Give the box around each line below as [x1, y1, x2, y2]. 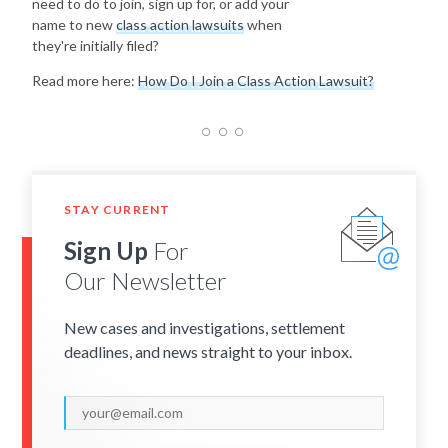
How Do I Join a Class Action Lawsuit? [138, 72, 374, 90]
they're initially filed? [32, 37, 159, 55]
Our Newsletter [64, 265, 227, 295]
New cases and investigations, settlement [64, 317, 345, 337]
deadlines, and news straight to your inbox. [64, 341, 352, 361]
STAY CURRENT [64, 202, 171, 218]
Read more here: [32, 72, 138, 90]
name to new [32, 16, 116, 34]
